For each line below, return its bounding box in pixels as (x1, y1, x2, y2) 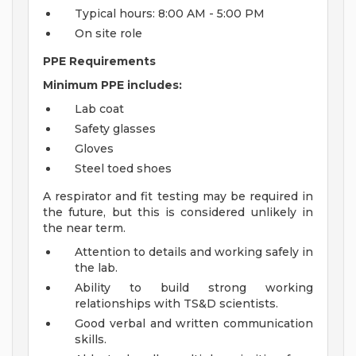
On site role (75, 26, 142, 41)
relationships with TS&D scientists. (75, 296, 278, 311)
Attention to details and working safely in (75, 245, 313, 260)
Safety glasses (75, 122, 156, 137)
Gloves (75, 141, 114, 157)
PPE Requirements (43, 54, 156, 69)
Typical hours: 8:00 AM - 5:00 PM (75, 6, 265, 21)
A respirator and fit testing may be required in (43, 189, 313, 204)
